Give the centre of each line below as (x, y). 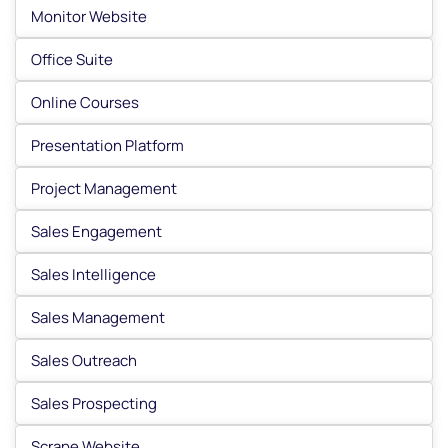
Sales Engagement (96, 231)
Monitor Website (89, 16)
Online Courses (85, 102)
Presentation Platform (107, 145)
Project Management (104, 188)
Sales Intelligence (93, 274)
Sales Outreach (84, 360)
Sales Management (98, 317)
